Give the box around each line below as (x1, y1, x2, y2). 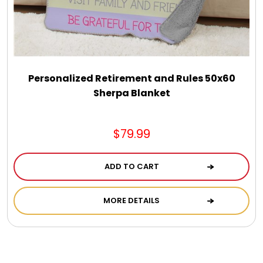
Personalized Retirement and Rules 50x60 (28, 71, 235, 85)
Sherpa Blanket (93, 86, 170, 100)
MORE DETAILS (103, 194, 160, 206)
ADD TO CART (104, 160, 159, 172)
